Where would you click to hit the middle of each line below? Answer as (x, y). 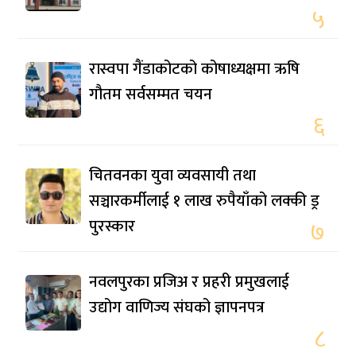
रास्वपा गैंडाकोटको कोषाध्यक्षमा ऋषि (195, 70)
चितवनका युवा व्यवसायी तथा (173, 176)
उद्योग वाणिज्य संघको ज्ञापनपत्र (177, 308)
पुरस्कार (112, 227)
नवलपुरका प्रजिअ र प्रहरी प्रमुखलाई (190, 282)
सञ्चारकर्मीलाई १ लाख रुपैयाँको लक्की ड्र (205, 201)
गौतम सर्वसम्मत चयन (151, 95)
